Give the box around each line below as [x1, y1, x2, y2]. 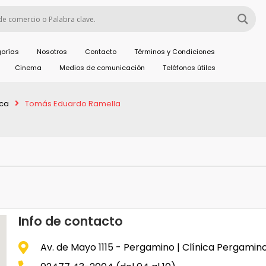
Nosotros [37, 47, 68, 56]
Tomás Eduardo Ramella [25, 98, 121, 109]
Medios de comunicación [59, 63, 145, 72]
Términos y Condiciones [134, 47, 216, 56]
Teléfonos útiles [162, 63, 216, 72]
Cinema [14, 63, 42, 72]
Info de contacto [18, 213, 123, 230]
